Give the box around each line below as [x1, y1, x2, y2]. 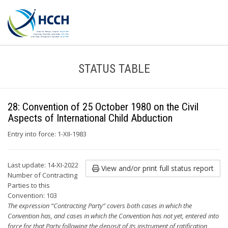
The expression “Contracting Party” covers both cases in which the [8, 201, 192, 210]
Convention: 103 [8, 191, 57, 200]
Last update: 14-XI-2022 [8, 160, 78, 169]
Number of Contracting [8, 170, 77, 180]
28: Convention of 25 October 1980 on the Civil [8, 101, 198, 113]
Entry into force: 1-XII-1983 [8, 129, 87, 138]
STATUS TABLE [78, 62, 150, 76]
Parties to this [8, 181, 50, 190]
